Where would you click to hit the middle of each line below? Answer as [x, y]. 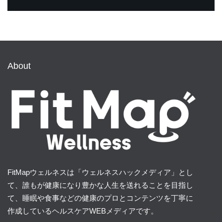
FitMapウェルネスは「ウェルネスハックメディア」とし [100, 172]
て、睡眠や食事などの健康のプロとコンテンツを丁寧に [100, 198]
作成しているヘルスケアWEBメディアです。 [83, 211]
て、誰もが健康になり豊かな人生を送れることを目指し [100, 185]
